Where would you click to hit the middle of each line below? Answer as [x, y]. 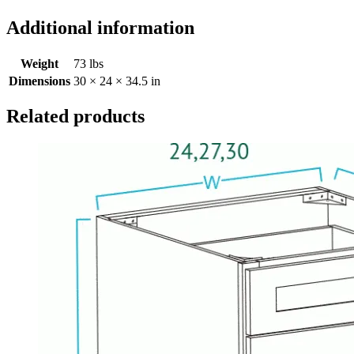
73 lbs [88, 63]
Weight [40, 63]
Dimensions [40, 81]
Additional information [100, 27]
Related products [75, 117]
